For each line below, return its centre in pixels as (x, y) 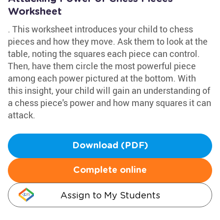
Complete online (110, 170)
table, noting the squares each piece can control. (104, 54)
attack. (22, 115)
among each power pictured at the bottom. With (102, 78)
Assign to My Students (110, 195)
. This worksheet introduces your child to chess (100, 29)
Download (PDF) (110, 146)
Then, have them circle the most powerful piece (102, 66)
